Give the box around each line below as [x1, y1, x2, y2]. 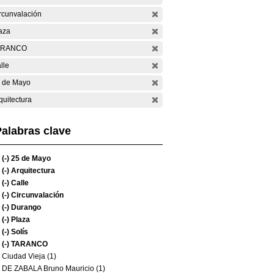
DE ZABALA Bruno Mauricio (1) [2, 264, 105, 273]
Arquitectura [9, 166, 55, 175]
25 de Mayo [9, 154, 51, 163]
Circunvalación [9, 191, 64, 199]
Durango [9, 203, 41, 212]
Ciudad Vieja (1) [2, 252, 56, 261]
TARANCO [9, 240, 48, 248]
